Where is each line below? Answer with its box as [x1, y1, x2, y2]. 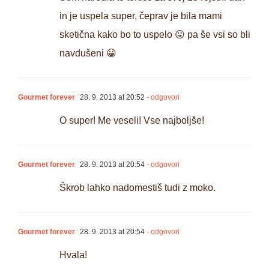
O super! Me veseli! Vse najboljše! [59, 115, 204, 126]
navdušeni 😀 [59, 48, 116, 59]
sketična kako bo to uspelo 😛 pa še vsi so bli [59, 29, 250, 40]
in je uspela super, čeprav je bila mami [59, 11, 222, 22]
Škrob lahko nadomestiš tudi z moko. [59, 183, 216, 193]
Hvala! [59, 250, 87, 261]
